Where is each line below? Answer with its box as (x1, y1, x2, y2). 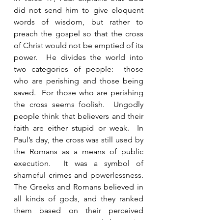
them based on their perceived (14, 206, 143, 215)
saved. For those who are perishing (14, 88, 143, 97)
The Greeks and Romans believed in (14, 182, 143, 192)
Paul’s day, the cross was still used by (14, 135, 143, 144)
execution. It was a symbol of (14, 159, 143, 168)
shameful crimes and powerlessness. (14, 170, 143, 180)
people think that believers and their (14, 111, 143, 121)
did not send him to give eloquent (14, 5, 143, 15)
